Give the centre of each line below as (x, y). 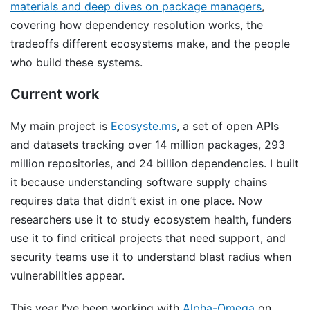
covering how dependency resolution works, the (137, 25)
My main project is (61, 126)
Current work (55, 94)
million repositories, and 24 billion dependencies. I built (155, 163)
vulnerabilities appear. (67, 275)
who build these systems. (76, 62)
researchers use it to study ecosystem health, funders (151, 219)
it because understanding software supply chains (139, 182)
